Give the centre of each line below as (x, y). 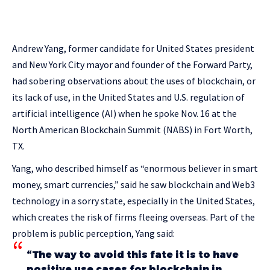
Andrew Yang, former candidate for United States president (133, 48)
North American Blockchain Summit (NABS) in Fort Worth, (132, 130)
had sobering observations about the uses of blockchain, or (134, 81)
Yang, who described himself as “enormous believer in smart (135, 168)
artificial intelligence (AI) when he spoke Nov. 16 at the (124, 113)
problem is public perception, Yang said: (93, 233)
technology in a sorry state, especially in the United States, (133, 201)
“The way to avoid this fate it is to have (133, 255)
